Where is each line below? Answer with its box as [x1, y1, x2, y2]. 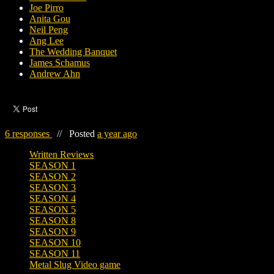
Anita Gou [29, 13, 70, 24]
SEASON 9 [29, 226, 76, 237]
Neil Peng [29, 24, 68, 35]
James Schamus [29, 57, 90, 68]
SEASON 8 [29, 215, 76, 226]
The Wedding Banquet [29, 46, 117, 57]
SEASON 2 [29, 171, 76, 182]
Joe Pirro [29, 2, 64, 13]
